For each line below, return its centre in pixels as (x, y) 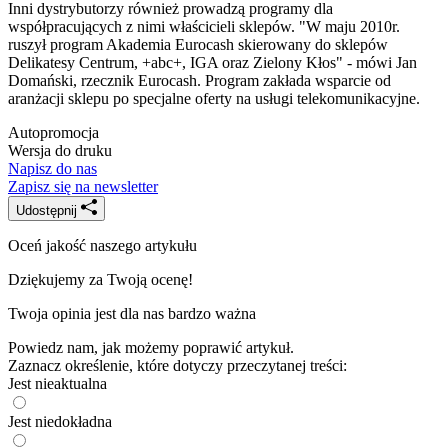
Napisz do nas (52, 168)
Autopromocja (53, 132)
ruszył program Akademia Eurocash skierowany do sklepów (198, 44)
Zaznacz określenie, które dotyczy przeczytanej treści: (177, 365)
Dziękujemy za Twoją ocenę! (100, 279)
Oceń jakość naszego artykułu (102, 245)
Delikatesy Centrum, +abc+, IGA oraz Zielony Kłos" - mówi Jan (212, 62)
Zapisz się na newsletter (83, 186)
